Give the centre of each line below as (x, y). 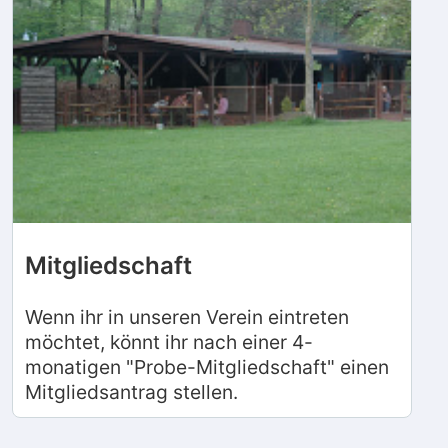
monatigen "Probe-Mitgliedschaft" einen (207, 366)
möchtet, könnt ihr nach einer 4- (169, 341)
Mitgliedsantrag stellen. (131, 391)
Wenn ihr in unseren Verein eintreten (187, 316)
